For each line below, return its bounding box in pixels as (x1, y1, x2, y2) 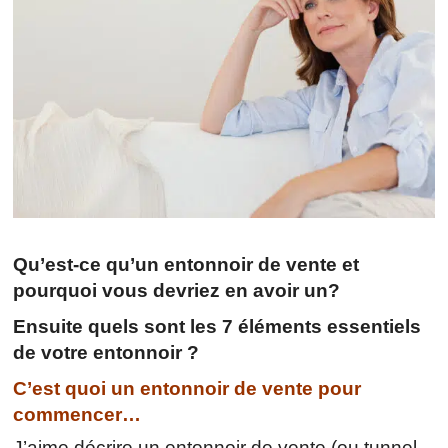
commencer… (13, 403, 142, 425)
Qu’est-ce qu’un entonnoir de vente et (13, 253, 360, 275)
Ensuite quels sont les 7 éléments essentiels (13, 315, 422, 337)
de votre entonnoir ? (13, 341, 200, 363)
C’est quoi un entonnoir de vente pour (13, 377, 362, 399)
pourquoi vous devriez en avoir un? (13, 279, 341, 301)
